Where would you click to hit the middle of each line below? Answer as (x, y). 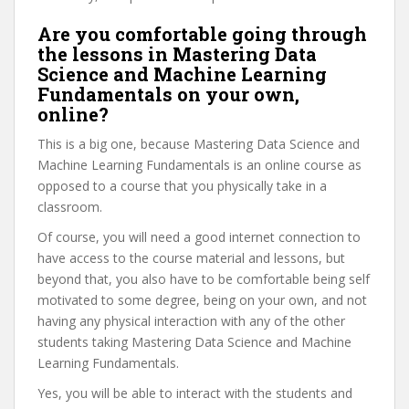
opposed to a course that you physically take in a (182, 186)
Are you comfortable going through (202, 34)
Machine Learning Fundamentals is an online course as (199, 165)
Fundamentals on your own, (168, 94)
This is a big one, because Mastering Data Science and (199, 144)
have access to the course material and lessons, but (191, 258)
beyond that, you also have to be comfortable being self (204, 279)
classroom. (70, 207)
